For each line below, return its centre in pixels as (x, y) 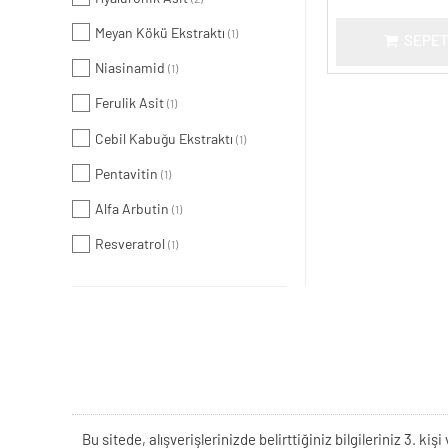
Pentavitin (128, 174)
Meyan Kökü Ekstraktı (161, 33)
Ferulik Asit (131, 104)
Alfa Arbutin (133, 210)
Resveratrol (131, 245)
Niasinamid (131, 69)
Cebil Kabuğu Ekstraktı (165, 139)
